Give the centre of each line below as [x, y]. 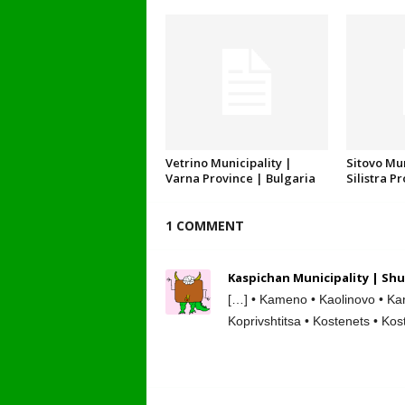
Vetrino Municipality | [228, 163]
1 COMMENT [204, 226]
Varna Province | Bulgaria [240, 179]
